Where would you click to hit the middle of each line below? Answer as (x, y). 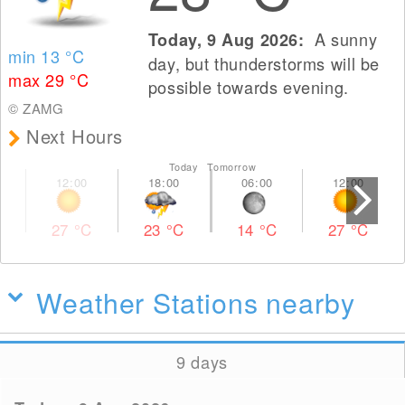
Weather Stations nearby (196, 302)
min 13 (37, 56)
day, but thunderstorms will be (264, 63)
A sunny (344, 39)
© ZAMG (36, 108)
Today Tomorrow (212, 167)
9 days (202, 362)
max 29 (39, 80)
